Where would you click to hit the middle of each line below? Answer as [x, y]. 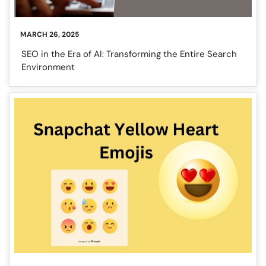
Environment [48, 67]
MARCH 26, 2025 [50, 34]
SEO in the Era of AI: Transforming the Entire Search [129, 54]
